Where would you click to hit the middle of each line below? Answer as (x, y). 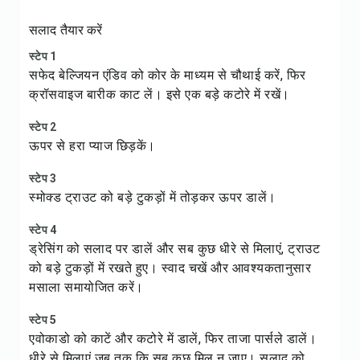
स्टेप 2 (43, 127)
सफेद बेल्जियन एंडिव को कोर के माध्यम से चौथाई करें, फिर (168, 75)
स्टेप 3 (43, 178)
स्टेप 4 (43, 230)
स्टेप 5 (43, 320)
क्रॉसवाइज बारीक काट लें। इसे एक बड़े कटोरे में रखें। (160, 94)
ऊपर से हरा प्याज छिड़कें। (92, 146)
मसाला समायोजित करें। (86, 287)
